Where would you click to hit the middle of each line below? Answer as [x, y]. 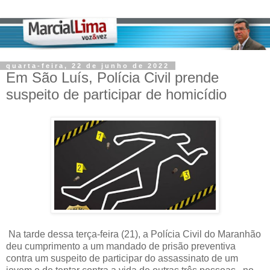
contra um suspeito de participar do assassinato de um [122, 259]
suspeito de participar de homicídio [116, 94]
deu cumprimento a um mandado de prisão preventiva [121, 246]
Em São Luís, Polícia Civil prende [112, 77]
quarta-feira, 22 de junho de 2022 [88, 65]
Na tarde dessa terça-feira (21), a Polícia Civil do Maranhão [133, 234]
